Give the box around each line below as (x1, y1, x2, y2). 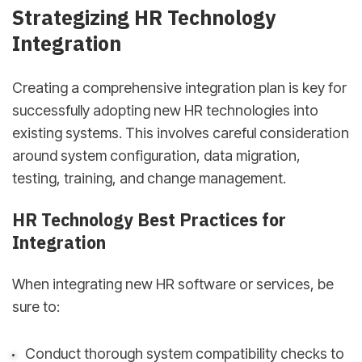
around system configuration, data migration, (12, 146, 301, 164)
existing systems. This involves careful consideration (12, 124, 349, 141)
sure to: (12, 297, 60, 315)
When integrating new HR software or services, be (12, 275, 334, 293)
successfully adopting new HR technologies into (12, 101, 318, 119)
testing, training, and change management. (12, 169, 286, 187)
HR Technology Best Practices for (12, 208, 286, 232)
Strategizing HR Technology (12, 3, 276, 31)
